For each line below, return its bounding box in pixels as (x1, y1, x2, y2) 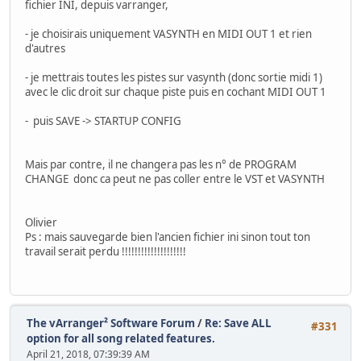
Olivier (25, 215, 57, 230)
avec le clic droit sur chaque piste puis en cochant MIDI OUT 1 (25, 85, 326, 100)
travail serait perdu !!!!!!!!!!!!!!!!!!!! (25, 244, 186, 259)
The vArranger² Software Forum (27, 315, 195, 330)
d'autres (25, 41, 65, 56)
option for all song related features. (27, 330, 215, 346)
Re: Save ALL (205, 315, 272, 330)
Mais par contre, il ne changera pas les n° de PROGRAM (25, 157, 297, 172)
